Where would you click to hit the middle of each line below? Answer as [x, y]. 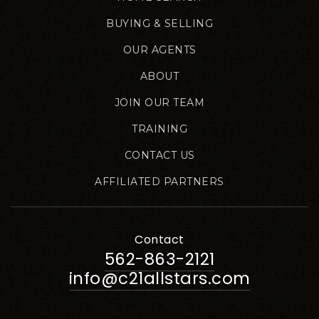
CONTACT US [159, 155]
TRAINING [159, 129]
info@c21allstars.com [159, 278]
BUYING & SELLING [159, 23]
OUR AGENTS [159, 49]
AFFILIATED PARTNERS [159, 181]
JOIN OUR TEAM [159, 102]
